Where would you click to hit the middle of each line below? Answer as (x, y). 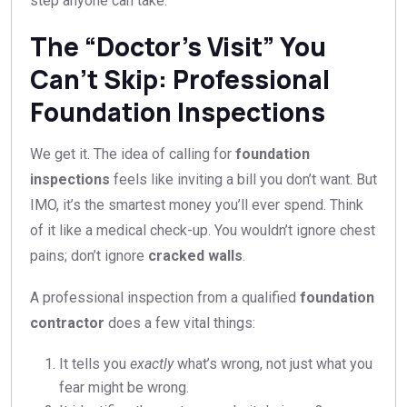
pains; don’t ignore (89, 255)
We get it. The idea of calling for (133, 154)
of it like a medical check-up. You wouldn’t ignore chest (203, 230)
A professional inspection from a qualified (165, 297)
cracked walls (195, 255)
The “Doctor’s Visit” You (178, 46)
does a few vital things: (180, 323)
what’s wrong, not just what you (273, 363)
